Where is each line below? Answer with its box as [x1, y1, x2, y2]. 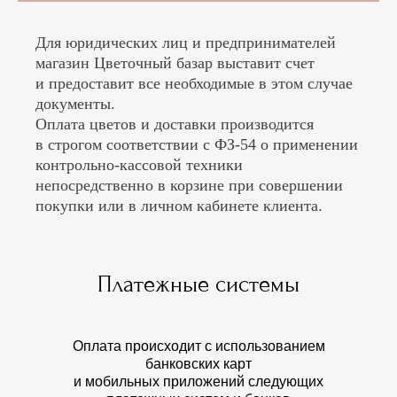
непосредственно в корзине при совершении [35, 176, 343, 195]
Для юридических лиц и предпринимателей [35, 34, 336, 52]
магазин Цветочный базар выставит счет [35, 54, 315, 73]
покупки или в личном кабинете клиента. [35, 197, 323, 215]
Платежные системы [97, 271, 300, 299]
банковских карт [145, 356, 252, 372]
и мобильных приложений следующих [74, 374, 323, 390]
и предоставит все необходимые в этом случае [35, 74, 353, 93]
